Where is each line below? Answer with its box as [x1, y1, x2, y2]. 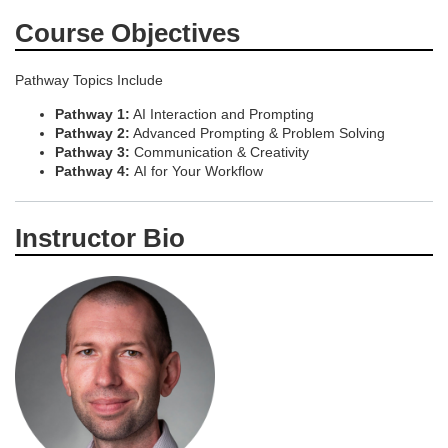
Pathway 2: [55, 124, 130, 141]
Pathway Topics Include [15, 71, 163, 88]
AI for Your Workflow [134, 162, 263, 179]
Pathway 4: [55, 162, 134, 179]
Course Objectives [15, 17, 240, 48]
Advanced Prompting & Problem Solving [130, 124, 385, 141]
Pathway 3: [55, 143, 130, 160]
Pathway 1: [55, 105, 130, 122]
